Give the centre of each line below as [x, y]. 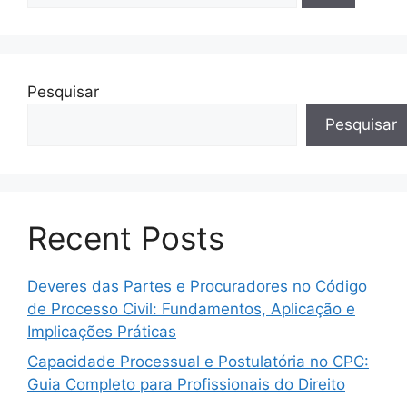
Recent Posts [126, 238]
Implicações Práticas [102, 331]
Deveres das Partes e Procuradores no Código [197, 286]
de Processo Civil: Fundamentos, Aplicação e [191, 308]
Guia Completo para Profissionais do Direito [186, 384]
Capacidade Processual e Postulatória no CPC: [198, 362]
